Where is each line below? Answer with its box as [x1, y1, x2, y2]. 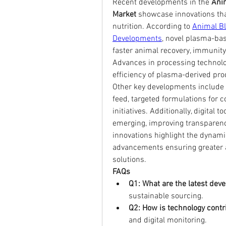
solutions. [112, 154, 146, 165]
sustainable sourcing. [129, 191, 203, 201]
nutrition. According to [112, 21, 192, 32]
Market [112, 9, 136, 20]
